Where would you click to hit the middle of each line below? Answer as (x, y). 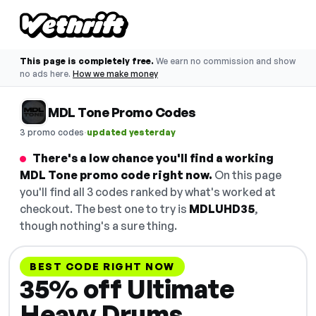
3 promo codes (52, 132)
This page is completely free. (87, 61)
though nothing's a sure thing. (98, 226)
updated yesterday (131, 132)
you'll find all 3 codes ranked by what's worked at (148, 192)
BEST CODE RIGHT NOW (102, 266)
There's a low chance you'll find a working (153, 158)
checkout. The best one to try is (104, 209)
